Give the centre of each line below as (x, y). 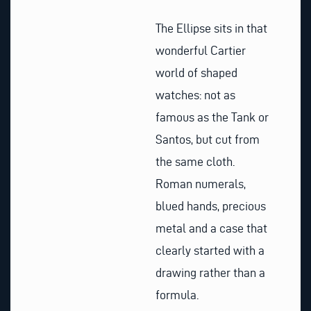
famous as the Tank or (212, 117)
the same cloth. (195, 162)
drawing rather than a (210, 273)
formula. (177, 295)
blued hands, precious (211, 206)
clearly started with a (210, 251)
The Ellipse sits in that (211, 28)
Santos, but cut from (208, 140)
